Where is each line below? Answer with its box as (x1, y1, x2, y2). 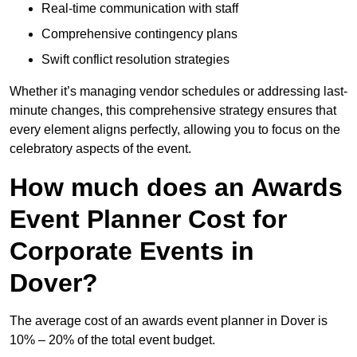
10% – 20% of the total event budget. (10, 333, 215, 347)
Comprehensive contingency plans (41, 27, 237, 41)
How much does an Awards (10, 173, 343, 202)
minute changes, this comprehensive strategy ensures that (10, 104, 336, 118)
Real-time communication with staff (41, 2, 238, 16)
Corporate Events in (10, 237, 254, 266)
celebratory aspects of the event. (10, 142, 191, 156)
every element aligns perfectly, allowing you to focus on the (10, 123, 340, 137)
